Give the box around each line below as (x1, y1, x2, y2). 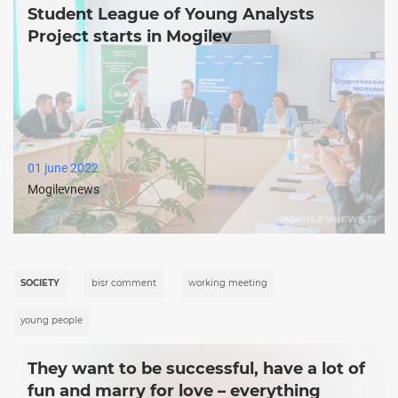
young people (20, 314, 83, 326)
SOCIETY (20, 276, 60, 289)
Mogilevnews (28, 182, 99, 197)
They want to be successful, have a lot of (28, 358, 365, 378)
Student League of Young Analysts (28, 4, 314, 24)
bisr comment (92, 276, 156, 289)
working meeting (188, 276, 267, 289)
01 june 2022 (28, 161, 99, 176)
